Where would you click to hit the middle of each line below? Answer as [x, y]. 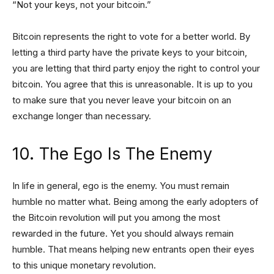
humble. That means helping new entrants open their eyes [133, 249]
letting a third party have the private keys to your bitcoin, [130, 52]
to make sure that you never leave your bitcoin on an [122, 100]
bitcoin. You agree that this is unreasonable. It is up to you [132, 84]
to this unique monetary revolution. [84, 265]
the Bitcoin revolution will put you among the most [116, 217]
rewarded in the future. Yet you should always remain [123, 233]
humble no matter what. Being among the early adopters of [135, 202]
